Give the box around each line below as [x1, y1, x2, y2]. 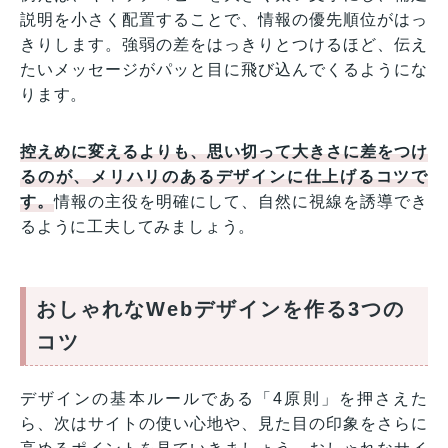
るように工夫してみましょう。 [20, 217, 256, 235]
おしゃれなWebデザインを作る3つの [36, 297, 405, 320]
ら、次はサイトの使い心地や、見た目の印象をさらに [20, 414, 428, 432]
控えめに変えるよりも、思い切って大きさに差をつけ [20, 142, 428, 160]
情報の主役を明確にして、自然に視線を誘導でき [54, 192, 428, 210]
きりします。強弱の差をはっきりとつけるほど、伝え [20, 35, 428, 53]
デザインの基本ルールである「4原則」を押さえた [20, 389, 428, 407]
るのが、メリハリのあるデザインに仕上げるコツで [20, 167, 428, 185]
